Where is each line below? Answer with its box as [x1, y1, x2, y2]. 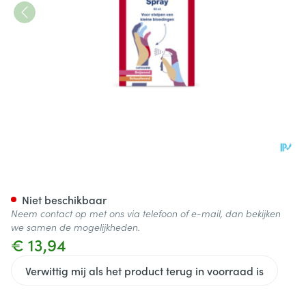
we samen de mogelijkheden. [11, 220, 140, 234]
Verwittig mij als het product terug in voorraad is [25, 263, 264, 278]
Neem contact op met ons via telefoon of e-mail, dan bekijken [11, 206, 281, 220]
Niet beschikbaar [22, 192, 107, 207]
